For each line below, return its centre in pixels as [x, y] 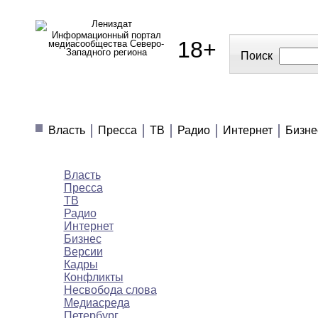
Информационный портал [106, 35]
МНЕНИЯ [208, 107]
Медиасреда [97, 303]
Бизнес [82, 239]
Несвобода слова [110, 290]
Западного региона [106, 52]
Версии [83, 252]
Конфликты [93, 278]
